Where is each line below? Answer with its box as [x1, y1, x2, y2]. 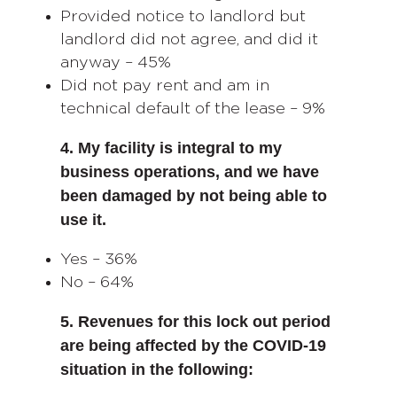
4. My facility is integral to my [60, 138, 282, 157]
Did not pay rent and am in [60, 77, 269, 94]
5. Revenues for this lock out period [60, 312, 331, 331]
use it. [60, 210, 106, 229]
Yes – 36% [60, 251, 137, 268]
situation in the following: [60, 360, 253, 378]
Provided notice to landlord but [60, 8, 306, 25]
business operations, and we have [60, 162, 319, 181]
